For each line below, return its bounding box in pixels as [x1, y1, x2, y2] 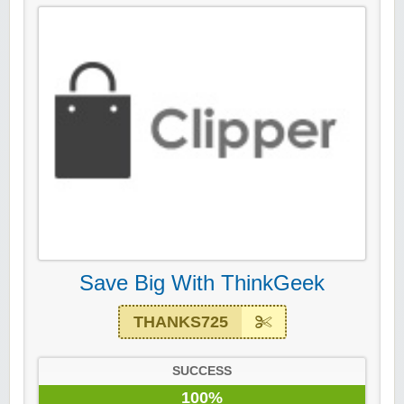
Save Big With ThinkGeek [79, 271, 325, 296]
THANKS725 [133, 313, 228, 332]
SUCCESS [172, 364, 232, 379]
